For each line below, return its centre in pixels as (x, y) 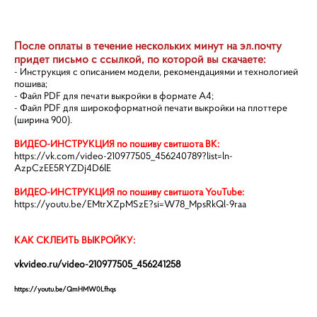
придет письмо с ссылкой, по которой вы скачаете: (140, 59)
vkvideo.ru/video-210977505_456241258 (97, 264)
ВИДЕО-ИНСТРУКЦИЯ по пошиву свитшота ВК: (117, 144)
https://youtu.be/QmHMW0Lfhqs (65, 289)
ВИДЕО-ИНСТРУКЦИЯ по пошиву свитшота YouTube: (129, 192)
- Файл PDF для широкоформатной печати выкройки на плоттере (151, 108)
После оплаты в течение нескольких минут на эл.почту (148, 46)
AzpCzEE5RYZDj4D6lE (63, 168)
